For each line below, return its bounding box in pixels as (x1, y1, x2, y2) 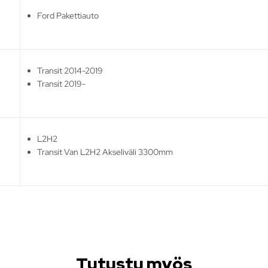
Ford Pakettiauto (37, 10, 99, 21)
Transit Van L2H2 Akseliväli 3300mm (37, 146, 173, 157)
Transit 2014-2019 (37, 65, 103, 76)
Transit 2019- (37, 78, 86, 89)
